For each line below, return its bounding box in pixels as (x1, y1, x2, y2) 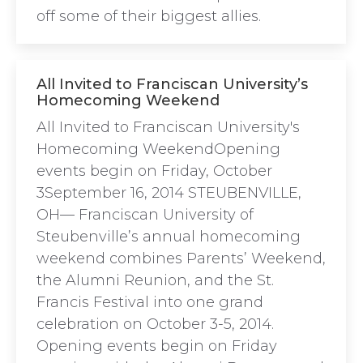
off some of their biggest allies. (36, 7, 261, 26)
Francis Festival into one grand (36, 293, 263, 311)
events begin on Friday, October (36, 162, 272, 180)
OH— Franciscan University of (36, 206, 254, 224)
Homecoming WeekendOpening (36, 140, 280, 158)
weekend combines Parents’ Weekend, (36, 250, 326, 267)
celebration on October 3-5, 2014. (36, 315, 274, 333)
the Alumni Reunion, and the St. (36, 271, 274, 289)
